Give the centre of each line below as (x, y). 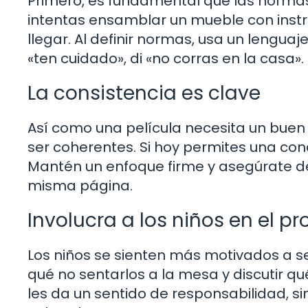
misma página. (80, 185)
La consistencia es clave (144, 93)
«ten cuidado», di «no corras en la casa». (166, 58)
